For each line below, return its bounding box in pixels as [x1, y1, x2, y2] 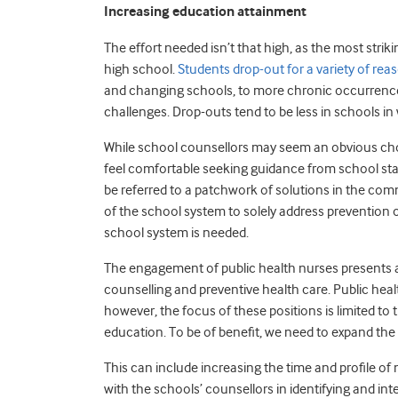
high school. [104, 60, 178, 77]
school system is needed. [104, 224, 249, 241]
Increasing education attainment [104, 3, 306, 20]
